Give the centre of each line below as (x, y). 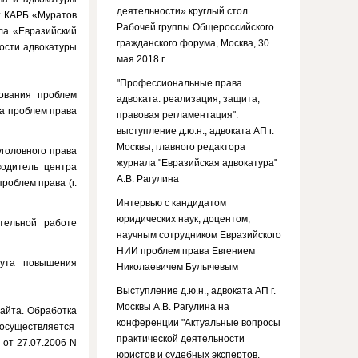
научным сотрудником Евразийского (199, 235)
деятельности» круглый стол (182, 11)
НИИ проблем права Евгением (186, 251)
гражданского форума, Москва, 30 (193, 43)
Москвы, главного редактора (181, 147)
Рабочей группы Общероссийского (195, 27)
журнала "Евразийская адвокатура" (197, 163)
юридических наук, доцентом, (183, 219)
